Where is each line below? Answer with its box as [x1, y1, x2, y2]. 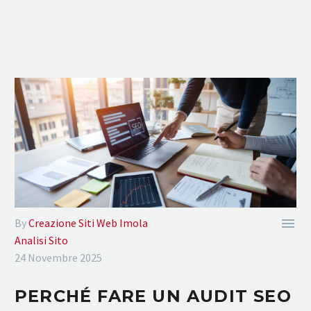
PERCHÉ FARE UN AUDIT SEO [15, 286, 292, 307]
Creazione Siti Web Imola [28, 216, 148, 230]
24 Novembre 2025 [15, 251, 102, 265]
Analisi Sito [15, 233, 68, 248]
